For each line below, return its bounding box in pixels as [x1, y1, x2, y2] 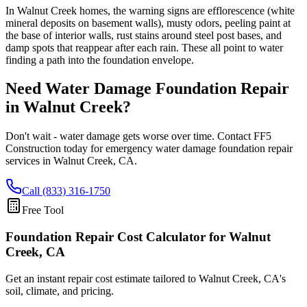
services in [5, 155, 53, 167]
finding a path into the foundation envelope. [5, 53, 194, 66]
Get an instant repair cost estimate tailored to [5, 272, 199, 284]
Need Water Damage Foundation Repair [5, 79, 289, 98]
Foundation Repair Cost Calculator [5, 230, 206, 245]
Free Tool [22, 204, 64, 217]
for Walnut [206, 230, 271, 245]
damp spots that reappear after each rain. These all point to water [5, 41, 283, 53]
